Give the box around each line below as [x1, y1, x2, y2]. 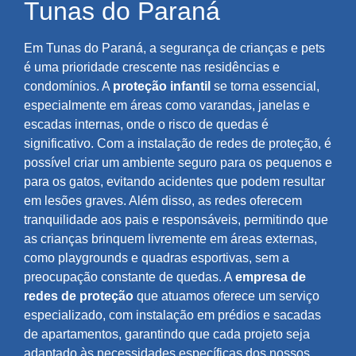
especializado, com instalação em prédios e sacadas [24, 308, 321, 323]
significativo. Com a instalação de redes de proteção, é [24, 137, 331, 151]
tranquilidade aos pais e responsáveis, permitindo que [24, 213, 328, 227]
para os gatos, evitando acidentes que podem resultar [24, 175, 325, 189]
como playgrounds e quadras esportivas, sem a [24, 251, 289, 265]
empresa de [235, 270, 306, 284]
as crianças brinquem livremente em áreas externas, [24, 232, 317, 246]
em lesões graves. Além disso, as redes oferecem [24, 194, 302, 208]
